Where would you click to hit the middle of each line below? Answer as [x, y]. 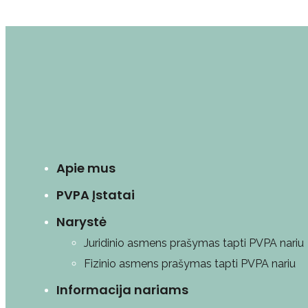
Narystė [81, 222]
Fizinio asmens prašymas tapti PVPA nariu [190, 264]
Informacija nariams [122, 290]
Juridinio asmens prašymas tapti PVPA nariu [194, 243]
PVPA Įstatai [96, 195]
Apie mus [86, 168]
